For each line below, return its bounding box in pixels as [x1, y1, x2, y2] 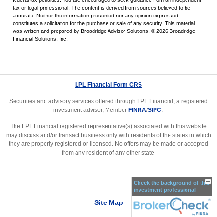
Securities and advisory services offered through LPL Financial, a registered [9, 98, 208, 105]
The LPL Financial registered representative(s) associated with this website [10, 123, 207, 130]
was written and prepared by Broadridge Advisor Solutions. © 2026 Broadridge [13, 28, 195, 34]
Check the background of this [134, 180, 210, 186]
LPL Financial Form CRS [75, 81, 142, 89]
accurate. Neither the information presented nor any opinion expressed [13, 13, 178, 19]
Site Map [94, 199, 123, 207]
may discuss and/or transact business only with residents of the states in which [6, 132, 211, 139]
